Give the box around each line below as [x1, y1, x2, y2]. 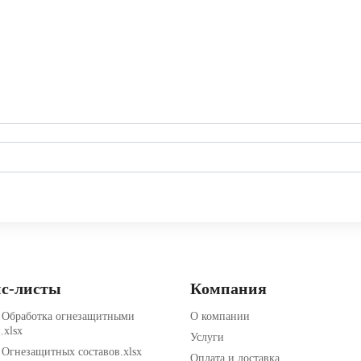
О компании [190, 310, 250, 322]
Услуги [190, 331, 224, 343]
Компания [190, 280, 267, 297]
